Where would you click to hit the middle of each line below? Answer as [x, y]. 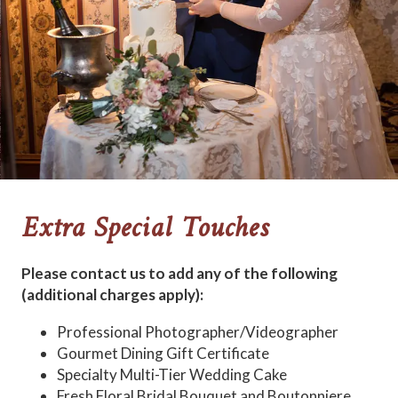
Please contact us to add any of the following [179, 274]
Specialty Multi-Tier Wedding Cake [172, 375]
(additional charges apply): [112, 295]
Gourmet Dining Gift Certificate [163, 354]
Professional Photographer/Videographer [198, 332]
